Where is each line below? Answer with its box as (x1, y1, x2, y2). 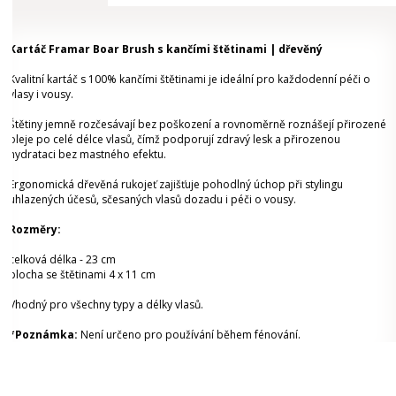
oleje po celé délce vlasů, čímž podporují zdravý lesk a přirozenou (9, 132, 340, 148)
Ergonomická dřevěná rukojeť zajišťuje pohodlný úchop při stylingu (9, 177, 343, 193)
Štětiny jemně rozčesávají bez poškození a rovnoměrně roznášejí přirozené (9, 117, 386, 133)
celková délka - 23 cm (9, 252, 116, 268)
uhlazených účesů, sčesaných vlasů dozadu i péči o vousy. (9, 192, 296, 208)
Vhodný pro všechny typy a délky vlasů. (9, 297, 203, 313)
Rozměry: (9, 222, 61, 238)
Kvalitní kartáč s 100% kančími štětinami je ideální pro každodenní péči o (9, 72, 370, 88)
